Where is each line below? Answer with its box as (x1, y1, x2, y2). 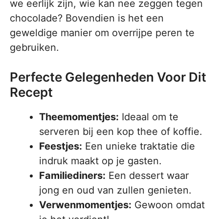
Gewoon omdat (131, 199, 205, 211)
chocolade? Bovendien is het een (10, 12, 164, 24)
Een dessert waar (106, 170, 189, 181)
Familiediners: (39, 170, 106, 181)
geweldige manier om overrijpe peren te (10, 27, 195, 39)
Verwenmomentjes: (39, 199, 131, 211)
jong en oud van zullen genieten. (39, 184, 192, 196)
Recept (10, 85, 53, 100)
